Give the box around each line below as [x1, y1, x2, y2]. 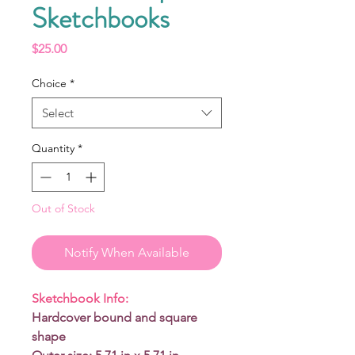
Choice [32, 75, 67, 90]
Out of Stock [32, 200, 95, 216]
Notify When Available [64, 244, 189, 260]
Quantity [32, 140, 74, 155]
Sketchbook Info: [32, 290, 128, 306]
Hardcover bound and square [32, 309, 197, 325]
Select [42, 105, 74, 120]
